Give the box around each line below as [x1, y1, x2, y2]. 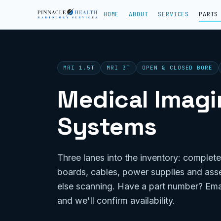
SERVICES [158, 10, 189, 18]
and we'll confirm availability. [57, 195, 175, 206]
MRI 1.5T [63, 64, 95, 71]
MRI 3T [106, 64, 130, 71]
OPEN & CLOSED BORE [142, 64, 213, 71]
